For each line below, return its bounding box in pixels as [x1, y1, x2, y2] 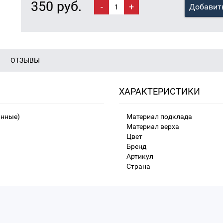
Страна [126, 162, 150, 171]
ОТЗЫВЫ [10, 56, 40, 65]
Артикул [126, 152, 153, 161]
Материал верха [126, 122, 179, 131]
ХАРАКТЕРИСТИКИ [119, 86, 200, 97]
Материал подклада [126, 112, 192, 121]
